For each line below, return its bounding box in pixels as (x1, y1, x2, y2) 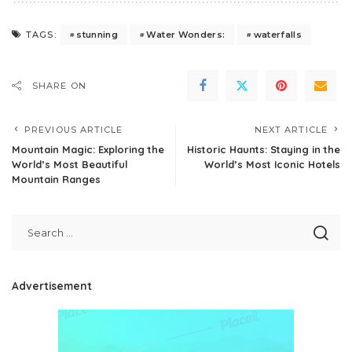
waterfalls (253, 28, 302, 40)
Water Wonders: (146, 28, 225, 40)
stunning (76, 28, 119, 40)
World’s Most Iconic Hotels (204, 158, 340, 170)
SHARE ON (32, 80, 86, 91)
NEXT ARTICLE (254, 124, 328, 135)
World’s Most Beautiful (12, 158, 127, 170)
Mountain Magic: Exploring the (12, 143, 164, 156)
